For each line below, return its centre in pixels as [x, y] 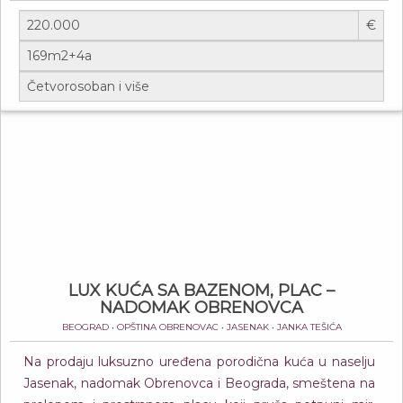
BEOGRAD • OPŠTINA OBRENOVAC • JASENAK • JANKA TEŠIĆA [201, 327]
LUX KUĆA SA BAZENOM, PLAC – [201, 291]
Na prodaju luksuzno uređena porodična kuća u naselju [199, 362]
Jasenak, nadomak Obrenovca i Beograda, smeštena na [199, 383]
